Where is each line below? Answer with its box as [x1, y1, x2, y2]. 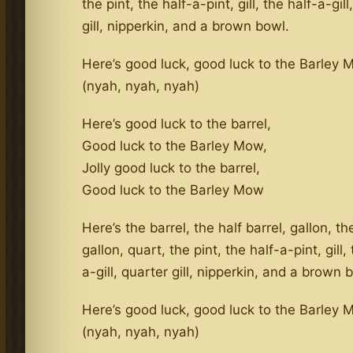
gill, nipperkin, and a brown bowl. [82, 17, 290, 34]
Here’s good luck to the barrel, [82, 115, 272, 132]
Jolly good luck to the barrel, [82, 159, 261, 176]
